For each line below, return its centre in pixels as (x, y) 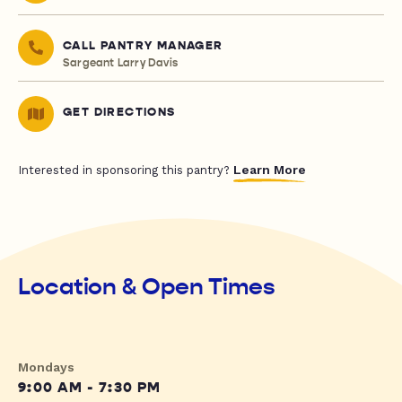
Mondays (46, 367)
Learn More (270, 170)
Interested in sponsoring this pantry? (126, 170)
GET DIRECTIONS (119, 113)
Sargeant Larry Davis (120, 63)
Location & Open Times (147, 287)
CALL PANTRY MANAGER (143, 46)
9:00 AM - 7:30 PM (90, 388)
